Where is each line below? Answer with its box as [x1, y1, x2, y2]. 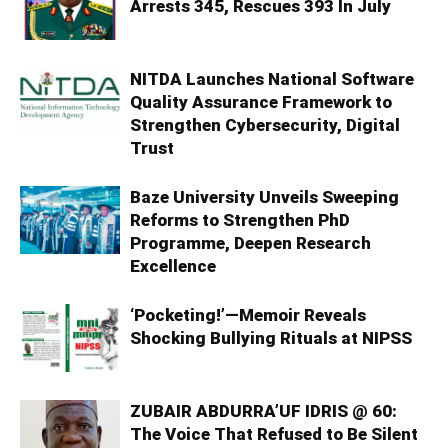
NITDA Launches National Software [130, 68, 414, 89]
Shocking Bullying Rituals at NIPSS [130, 327, 412, 348]
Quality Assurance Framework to [130, 91, 392, 112]
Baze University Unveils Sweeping [130, 186, 399, 207]
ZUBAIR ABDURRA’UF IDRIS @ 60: [130, 400, 397, 421]
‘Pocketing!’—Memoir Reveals [130, 304, 366, 325]
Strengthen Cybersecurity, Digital [130, 114, 400, 135]
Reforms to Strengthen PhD [130, 209, 350, 230]
